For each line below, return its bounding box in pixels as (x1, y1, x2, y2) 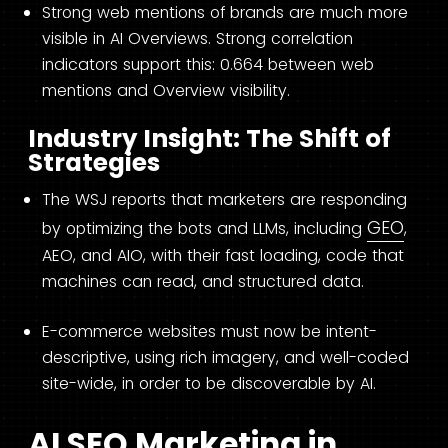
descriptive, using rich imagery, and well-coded (42, 346, 409, 369)
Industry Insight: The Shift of (28, 121, 391, 157)
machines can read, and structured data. (42, 270, 364, 294)
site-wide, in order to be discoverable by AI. (42, 372, 376, 395)
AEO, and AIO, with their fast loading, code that (42, 244, 404, 268)
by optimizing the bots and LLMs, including (42, 217, 367, 241)
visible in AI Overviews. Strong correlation (42, 26, 353, 50)
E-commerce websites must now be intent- (42, 320, 377, 343)
